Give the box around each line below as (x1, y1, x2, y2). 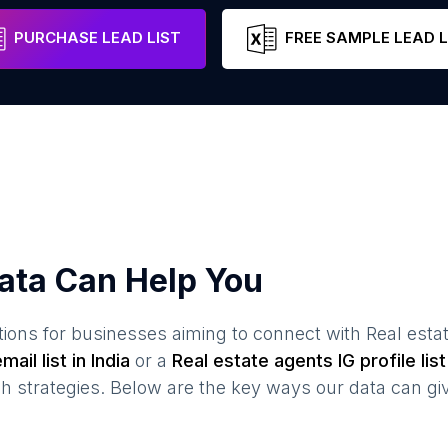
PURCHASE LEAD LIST (13, 28, 181, 48)
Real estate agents (172, 350, 333, 371)
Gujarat (59, 18, 106, 35)
